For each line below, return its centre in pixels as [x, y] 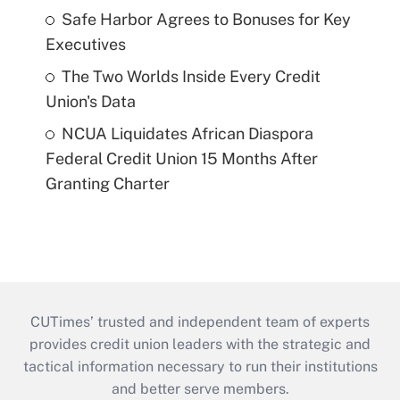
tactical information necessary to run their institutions [200, 366]
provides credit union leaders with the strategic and [200, 344]
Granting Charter [107, 183]
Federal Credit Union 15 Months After [181, 158]
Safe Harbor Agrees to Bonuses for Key [206, 19]
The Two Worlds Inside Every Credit [191, 76]
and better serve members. [200, 388]
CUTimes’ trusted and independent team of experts [200, 321]
